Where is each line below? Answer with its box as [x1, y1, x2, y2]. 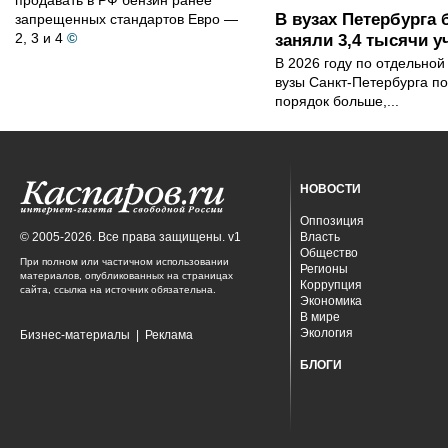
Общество [300, 246, 358, 260]
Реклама [145, 328, 193, 342]
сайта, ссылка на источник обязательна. [20, 284, 216, 295]
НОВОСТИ [300, 182, 361, 196]
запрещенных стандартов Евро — [15, 11, 238, 27]
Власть [300, 230, 340, 244]
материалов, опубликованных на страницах [20, 270, 233, 281]
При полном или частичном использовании [20, 256, 229, 267]
